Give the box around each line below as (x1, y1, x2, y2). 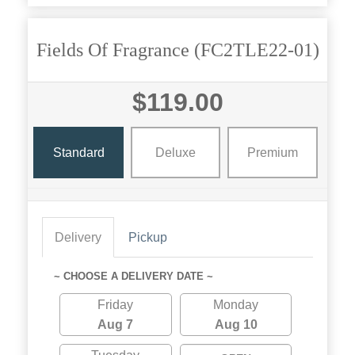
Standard (52, 145, 105, 159)
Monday (213, 298, 259, 312)
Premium (246, 145, 298, 159)
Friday (97, 298, 134, 312)
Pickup (128, 231, 167, 245)
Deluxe (155, 145, 196, 159)
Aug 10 (214, 318, 258, 332)
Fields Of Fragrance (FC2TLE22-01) (36, 40, 319, 61)
